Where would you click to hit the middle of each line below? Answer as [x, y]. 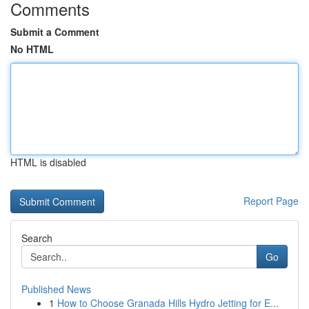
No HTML [32, 49]
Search [37, 238]
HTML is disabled [48, 162]
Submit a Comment [55, 32]
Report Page [271, 201]
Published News [56, 289]
